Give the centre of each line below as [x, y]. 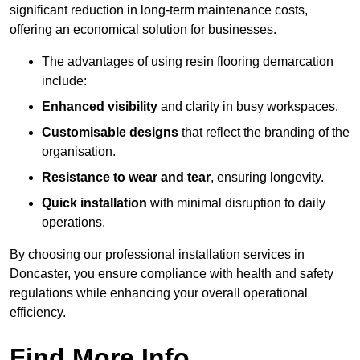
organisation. [79, 152]
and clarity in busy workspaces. [248, 107]
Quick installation [94, 203]
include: [64, 81]
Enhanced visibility [100, 107]
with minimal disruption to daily [236, 203]
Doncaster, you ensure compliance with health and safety [172, 274]
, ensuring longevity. [267, 178]
